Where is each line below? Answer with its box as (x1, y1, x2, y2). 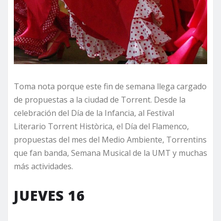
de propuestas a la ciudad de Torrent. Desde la (14, 94, 185, 106)
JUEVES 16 (14, 186, 85, 205)
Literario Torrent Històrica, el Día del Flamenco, (14, 121, 189, 132)
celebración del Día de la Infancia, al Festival (14, 108, 174, 119)
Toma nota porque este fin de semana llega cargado (14, 81, 207, 92)
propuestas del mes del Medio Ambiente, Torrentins (14, 134, 207, 146)
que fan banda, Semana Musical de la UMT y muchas (14, 147, 207, 159)
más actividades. (14, 161, 73, 172)
